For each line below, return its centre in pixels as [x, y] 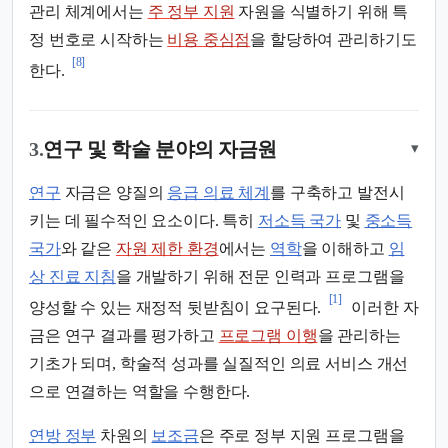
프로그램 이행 [268, 336]
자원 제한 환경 [167, 248]
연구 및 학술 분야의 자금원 [160, 148]
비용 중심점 [209, 40]
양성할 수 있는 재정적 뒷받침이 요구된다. [175, 308]
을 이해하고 [345, 248]
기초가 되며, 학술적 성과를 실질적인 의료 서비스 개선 [219, 364]
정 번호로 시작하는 [98, 40]
